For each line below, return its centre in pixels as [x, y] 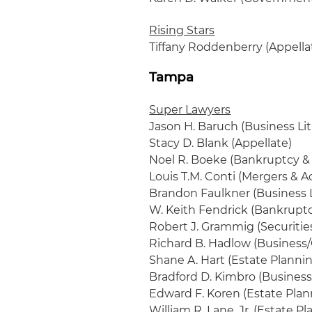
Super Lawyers [190, 110]
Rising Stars [182, 30]
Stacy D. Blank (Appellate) [221, 143]
